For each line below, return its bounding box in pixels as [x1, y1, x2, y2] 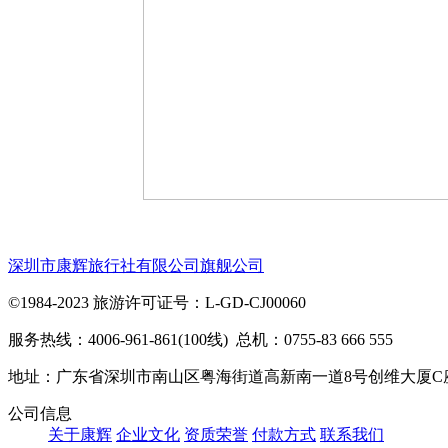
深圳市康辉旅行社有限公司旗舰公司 [8, 257, 264, 274]
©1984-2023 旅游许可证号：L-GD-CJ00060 [8, 294, 306, 311]
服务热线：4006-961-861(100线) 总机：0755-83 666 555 [8, 331, 393, 348]
